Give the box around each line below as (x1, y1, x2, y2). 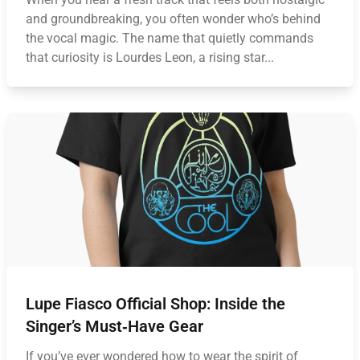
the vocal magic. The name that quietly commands (26, 31, 313, 46)
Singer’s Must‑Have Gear (26, 317, 203, 336)
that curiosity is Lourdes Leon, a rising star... (26, 50, 274, 65)
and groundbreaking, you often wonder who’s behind (26, 11, 321, 27)
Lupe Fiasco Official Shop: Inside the (26, 294, 285, 313)
